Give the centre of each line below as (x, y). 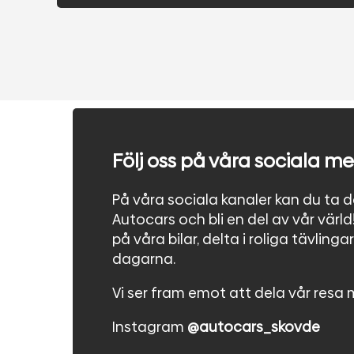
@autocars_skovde (254, 326)
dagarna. (144, 258)
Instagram (150, 326)
